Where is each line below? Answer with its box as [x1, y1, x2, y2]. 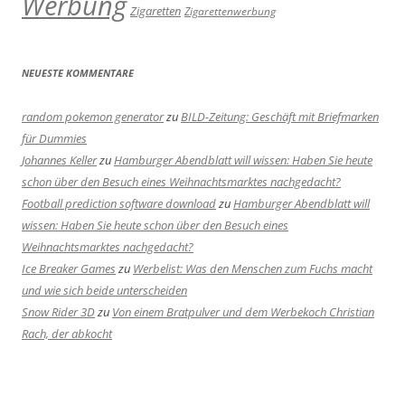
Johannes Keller [22, 152, 97, 169]
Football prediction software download [22, 195, 216, 212]
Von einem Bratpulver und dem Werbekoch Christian [112, 304, 374, 321]
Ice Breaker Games [22, 260, 116, 278]
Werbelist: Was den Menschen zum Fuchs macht [133, 260, 372, 278]
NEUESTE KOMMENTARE [22, 66, 134, 80]
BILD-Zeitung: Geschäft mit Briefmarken [181, 108, 379, 126]
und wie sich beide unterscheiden [22, 282, 187, 299]
